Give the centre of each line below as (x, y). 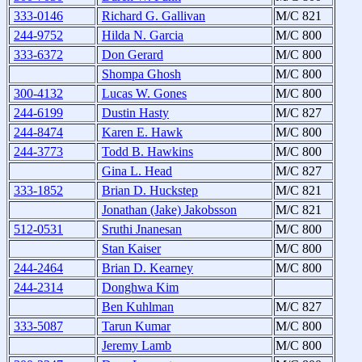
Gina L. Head (137, 171)
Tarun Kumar (136, 326)
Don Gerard (133, 55)
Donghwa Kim (140, 288)
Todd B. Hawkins (147, 152)
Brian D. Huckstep (150, 191)
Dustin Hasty (135, 113)
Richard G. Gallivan (154, 16)
